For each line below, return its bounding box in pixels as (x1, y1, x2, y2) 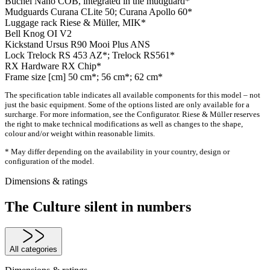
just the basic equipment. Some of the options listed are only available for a (5, 100, 250, 110)
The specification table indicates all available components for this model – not (5, 90, 260, 100)
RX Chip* (61, 61, 101, 72)
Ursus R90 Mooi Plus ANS (46, 39, 150, 50)
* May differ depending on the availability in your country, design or (5, 146, 230, 156)
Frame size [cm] (5, 72, 68, 83)
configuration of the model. (5, 156, 94, 166)
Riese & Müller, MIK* (60, 17, 146, 28)
